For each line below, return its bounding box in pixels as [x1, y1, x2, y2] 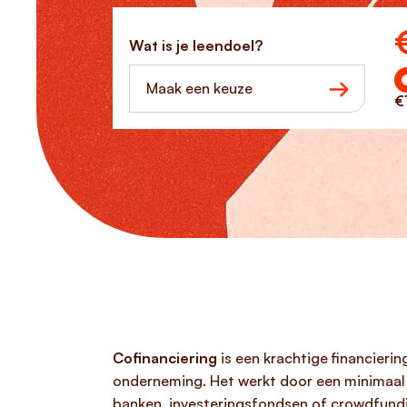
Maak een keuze [146, 79, 253, 97]
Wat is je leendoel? [129, 36, 263, 55]
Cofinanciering [113, 349, 217, 367]
